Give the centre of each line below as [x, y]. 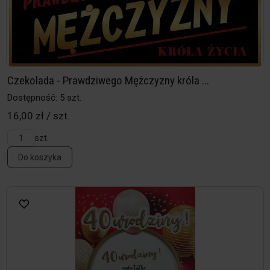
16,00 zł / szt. [39, 116]
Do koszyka [40, 158]
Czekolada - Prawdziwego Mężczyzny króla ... [108, 81]
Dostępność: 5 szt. [44, 98]
